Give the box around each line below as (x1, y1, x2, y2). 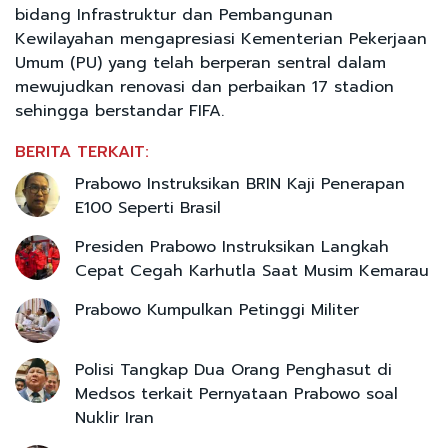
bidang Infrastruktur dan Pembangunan (15, 2, 333, 27)
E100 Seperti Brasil (75, 195, 221, 220)
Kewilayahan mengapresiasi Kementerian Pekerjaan (15, 26, 427, 51)
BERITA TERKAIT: (15, 139, 149, 164)
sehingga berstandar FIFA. (15, 98, 224, 123)
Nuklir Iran (75, 405, 154, 430)
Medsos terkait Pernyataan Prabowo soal (75, 381, 398, 406)
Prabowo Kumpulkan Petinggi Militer (75, 297, 359, 322)
